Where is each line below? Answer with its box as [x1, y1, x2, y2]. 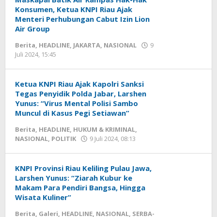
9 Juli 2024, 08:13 [90, 134, 136, 143]
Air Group [15, 24, 50, 33]
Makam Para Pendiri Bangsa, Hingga [15, 183, 145, 192]
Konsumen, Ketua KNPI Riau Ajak [15, 4, 132, 14]
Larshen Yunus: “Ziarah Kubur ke [15, 173, 132, 183]
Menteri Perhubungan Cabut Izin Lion [15, 14, 150, 24]
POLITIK [51, 134, 76, 143]
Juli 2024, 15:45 [15, 50, 56, 59]
